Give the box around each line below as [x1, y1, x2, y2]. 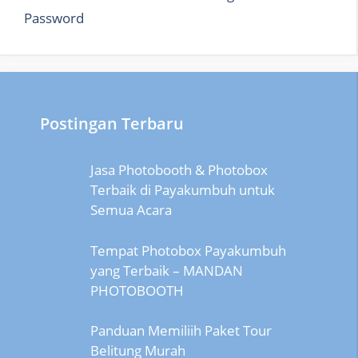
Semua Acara [89, 201, 172, 220]
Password [24, 9, 84, 28]
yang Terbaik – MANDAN [89, 261, 243, 280]
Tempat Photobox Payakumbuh [89, 241, 286, 260]
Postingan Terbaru [40, 113, 184, 135]
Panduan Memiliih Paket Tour [89, 321, 272, 340]
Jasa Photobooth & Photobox [89, 161, 268, 180]
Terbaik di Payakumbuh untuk [89, 181, 275, 200]
